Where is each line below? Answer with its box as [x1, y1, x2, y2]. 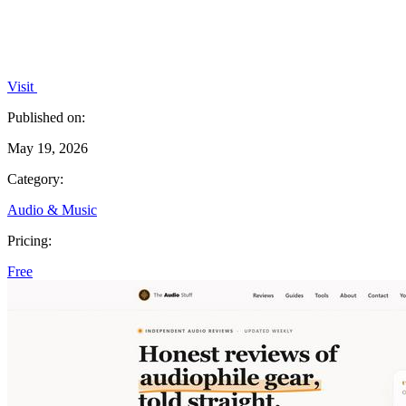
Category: [7, 170, 63, 187]
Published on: [7, 109, 85, 125]
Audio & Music [7, 201, 97, 217]
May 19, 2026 [7, 140, 88, 156]
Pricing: [7, 232, 52, 248]
